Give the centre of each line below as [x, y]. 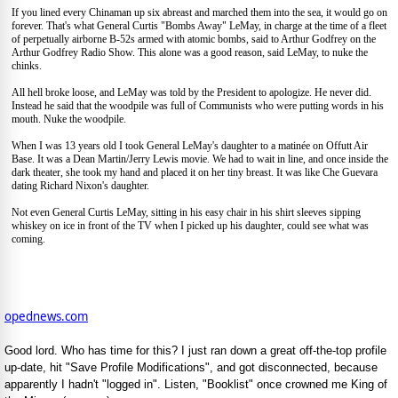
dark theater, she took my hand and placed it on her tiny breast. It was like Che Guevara [195, 173]
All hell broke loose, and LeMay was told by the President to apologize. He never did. [191, 93]
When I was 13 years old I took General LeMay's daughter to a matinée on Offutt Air [190, 146]
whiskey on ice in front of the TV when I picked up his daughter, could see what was [190, 226]
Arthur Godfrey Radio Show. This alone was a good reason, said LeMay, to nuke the [190, 53]
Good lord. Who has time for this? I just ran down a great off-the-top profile [195, 351]
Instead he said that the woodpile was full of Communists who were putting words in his [198, 106]
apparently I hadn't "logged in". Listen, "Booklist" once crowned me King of [196, 385]
